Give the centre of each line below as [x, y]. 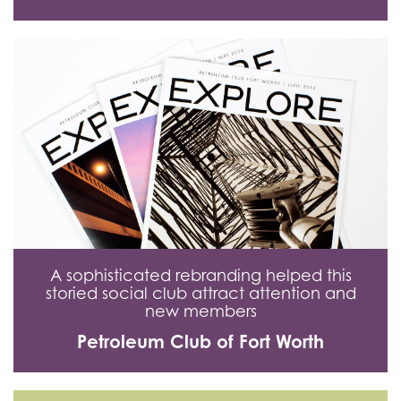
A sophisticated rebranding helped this [200, 276]
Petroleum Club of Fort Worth [200, 342]
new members [200, 311]
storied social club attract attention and [200, 294]
